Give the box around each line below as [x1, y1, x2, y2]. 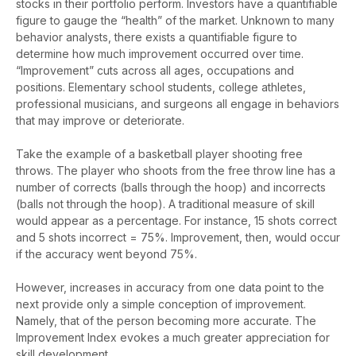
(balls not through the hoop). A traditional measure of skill [16, 197, 315, 211]
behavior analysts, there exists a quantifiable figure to [16, 30, 297, 44]
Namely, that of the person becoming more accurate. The [16, 314, 316, 328]
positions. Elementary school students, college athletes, [16, 80, 306, 95]
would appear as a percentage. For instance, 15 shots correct [16, 214, 337, 228]
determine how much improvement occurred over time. [16, 47, 304, 61]
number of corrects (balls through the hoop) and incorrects [16, 180, 326, 195]
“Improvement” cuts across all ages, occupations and [16, 64, 294, 78]
